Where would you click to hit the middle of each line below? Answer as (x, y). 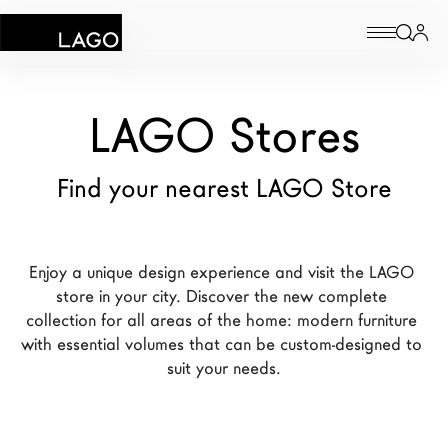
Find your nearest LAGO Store (224, 189)
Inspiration (92, 160)
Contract (83, 256)
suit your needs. (224, 368)
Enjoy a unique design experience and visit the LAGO (224, 272)
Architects (63, 436)
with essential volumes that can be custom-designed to (224, 344)
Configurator (106, 208)
